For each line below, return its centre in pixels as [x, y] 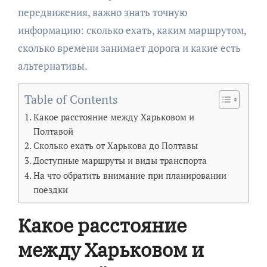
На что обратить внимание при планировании [130, 176]
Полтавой [53, 131]
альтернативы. [52, 66]
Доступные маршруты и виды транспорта [120, 161]
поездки [50, 190]
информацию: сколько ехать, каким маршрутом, [132, 30]
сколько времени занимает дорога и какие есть [129, 48]
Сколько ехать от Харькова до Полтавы [115, 146]
